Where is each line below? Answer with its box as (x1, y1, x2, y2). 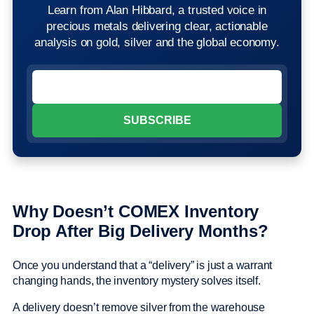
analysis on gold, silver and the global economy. (34, 36, 280, 50)
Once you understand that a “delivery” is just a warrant (13, 259, 273, 272)
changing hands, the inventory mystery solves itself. (13, 275, 264, 287)
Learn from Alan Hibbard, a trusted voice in (47, 4, 267, 18)
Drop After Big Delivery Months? (13, 221, 268, 241)
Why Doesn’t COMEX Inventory (13, 202, 259, 221)
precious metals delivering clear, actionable (46, 20, 268, 34)
